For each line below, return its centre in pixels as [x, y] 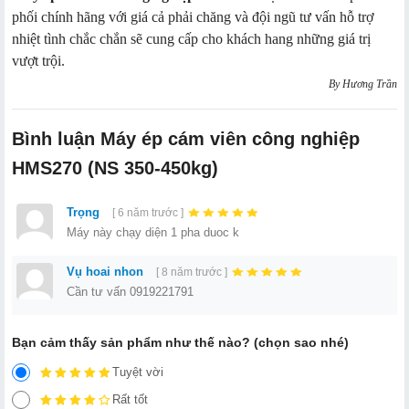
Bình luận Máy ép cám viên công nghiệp [186, 139]
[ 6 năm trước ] [148, 213]
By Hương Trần [363, 84]
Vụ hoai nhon [105, 272]
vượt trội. [38, 61]
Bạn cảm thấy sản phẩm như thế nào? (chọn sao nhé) [180, 343]
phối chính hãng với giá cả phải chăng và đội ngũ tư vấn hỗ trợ [193, 17]
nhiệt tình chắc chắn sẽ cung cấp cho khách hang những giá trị [191, 39]
